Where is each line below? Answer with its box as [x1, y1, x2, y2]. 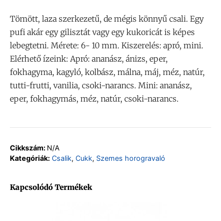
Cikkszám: [10, 143, 47, 152]
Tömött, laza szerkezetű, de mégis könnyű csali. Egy [10, 13, 204, 24]
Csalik [52, 153, 72, 162]
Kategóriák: [10, 153, 50, 162]
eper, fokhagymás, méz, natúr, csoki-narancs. [10, 93, 179, 104]
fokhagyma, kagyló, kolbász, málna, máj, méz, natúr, [10, 67, 205, 77]
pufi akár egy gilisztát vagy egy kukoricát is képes [10, 27, 195, 37]
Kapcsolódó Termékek [10, 182, 92, 192]
